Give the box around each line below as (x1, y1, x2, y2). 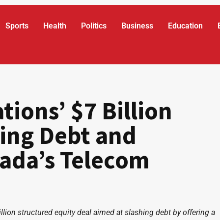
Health (43, 21, 67, 30)
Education (168, 21, 203, 30)
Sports (5, 21, 29, 30)
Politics (81, 21, 107, 30)
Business (121, 21, 154, 30)
